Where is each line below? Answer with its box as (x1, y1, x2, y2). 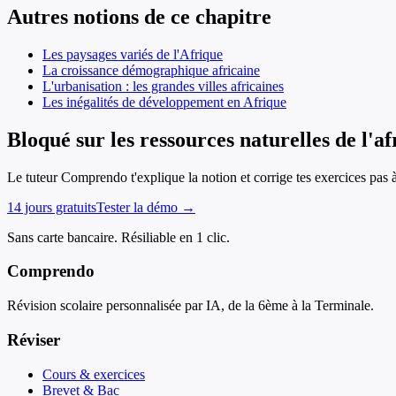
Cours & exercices (42, 366, 145, 382)
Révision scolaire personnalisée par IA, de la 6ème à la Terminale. (7, 298, 374, 314)
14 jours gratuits (7, 199, 96, 215)
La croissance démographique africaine (42, 62, 260, 78)
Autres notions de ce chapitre (7, 4, 271, 28)
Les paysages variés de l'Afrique (42, 46, 223, 62)
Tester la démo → (96, 199, 195, 215)
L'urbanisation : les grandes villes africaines (42, 78, 284, 94)
